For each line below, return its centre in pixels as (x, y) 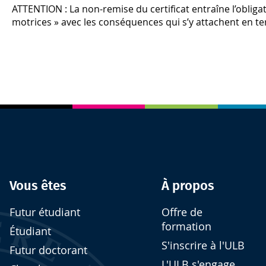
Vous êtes (38, 186)
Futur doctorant (48, 250)
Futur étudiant (45, 212)
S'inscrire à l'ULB (203, 245)
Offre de (182, 212)
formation (186, 226)
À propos (188, 186)
